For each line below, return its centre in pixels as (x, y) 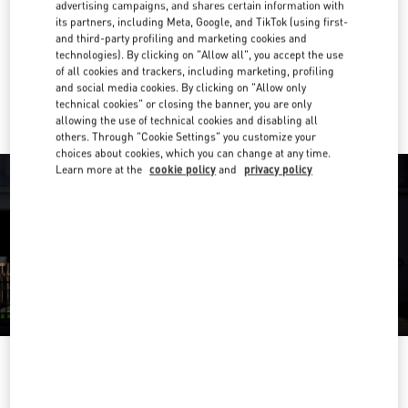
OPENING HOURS (204, 385)
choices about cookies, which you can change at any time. (194, 153)
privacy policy (279, 169)
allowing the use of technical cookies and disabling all (187, 120)
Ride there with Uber (222, 79)
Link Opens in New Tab (254, 35)
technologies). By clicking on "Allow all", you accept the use (200, 55)
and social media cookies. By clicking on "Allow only (181, 87)
